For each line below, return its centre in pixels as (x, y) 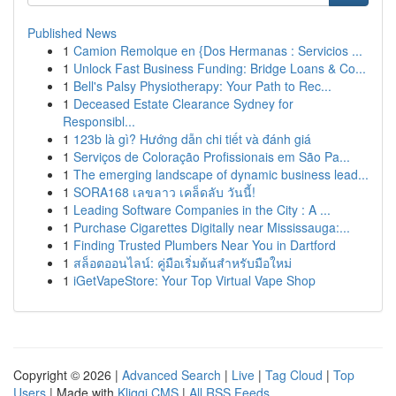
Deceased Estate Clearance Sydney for (183, 103)
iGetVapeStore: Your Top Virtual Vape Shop (194, 280)
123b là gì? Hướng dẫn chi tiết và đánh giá (192, 139)
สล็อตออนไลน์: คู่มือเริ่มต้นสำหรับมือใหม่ (183, 263)
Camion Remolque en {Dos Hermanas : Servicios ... (218, 50)
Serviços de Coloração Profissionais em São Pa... (212, 156)
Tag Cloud (294, 375)
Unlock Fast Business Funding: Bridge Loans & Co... (220, 68)
